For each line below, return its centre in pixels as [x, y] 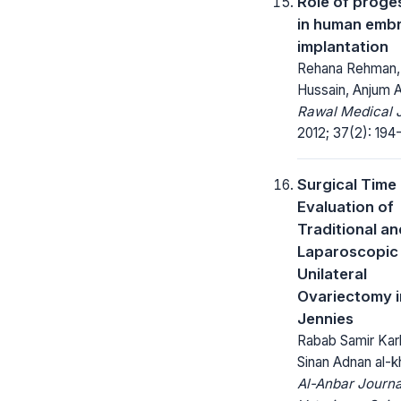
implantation [343, 46]
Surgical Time [347, 184]
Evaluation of [346, 206]
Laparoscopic [348, 251]
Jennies [325, 318]
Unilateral [332, 273]
